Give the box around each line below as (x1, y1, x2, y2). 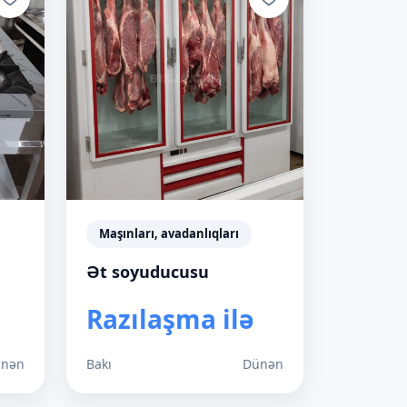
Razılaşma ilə (86, 302, 254, 336)
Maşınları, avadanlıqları (99, 225, 239, 242)
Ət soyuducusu (86, 261, 209, 283)
